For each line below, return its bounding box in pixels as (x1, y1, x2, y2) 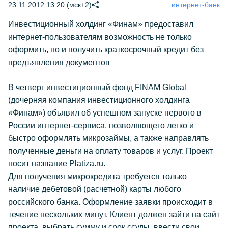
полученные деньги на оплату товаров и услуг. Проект (8, 147, 213, 155)
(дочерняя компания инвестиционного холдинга (8, 96, 190, 104)
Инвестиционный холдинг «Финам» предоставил (8, 20, 193, 28)
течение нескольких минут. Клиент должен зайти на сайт (8, 210, 220, 219)
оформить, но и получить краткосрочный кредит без (8, 45, 204, 54)
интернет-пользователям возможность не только (8, 33, 192, 41)
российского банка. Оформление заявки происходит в (8, 197, 213, 206)
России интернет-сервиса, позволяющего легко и (8, 121, 194, 130)
